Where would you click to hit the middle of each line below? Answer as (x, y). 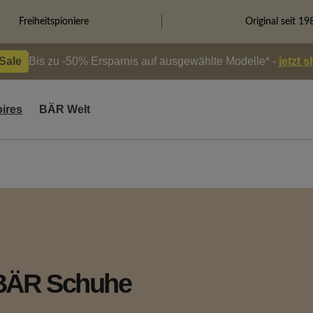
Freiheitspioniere (53, 22)
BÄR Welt (65, 109)
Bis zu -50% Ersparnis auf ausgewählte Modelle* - (153, 61)
